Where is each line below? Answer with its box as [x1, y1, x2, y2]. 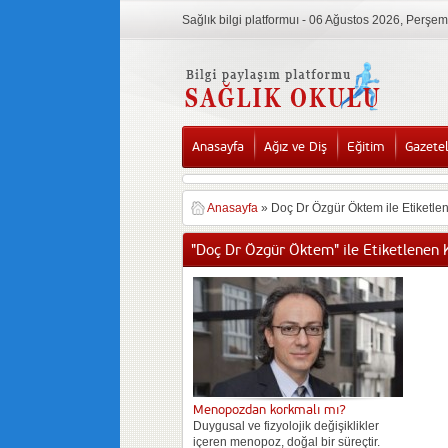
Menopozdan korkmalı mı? [193, 402, 346, 418]
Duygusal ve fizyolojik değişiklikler [193, 419, 379, 433]
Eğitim [347, 139, 385, 155]
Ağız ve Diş [264, 139, 327, 155]
